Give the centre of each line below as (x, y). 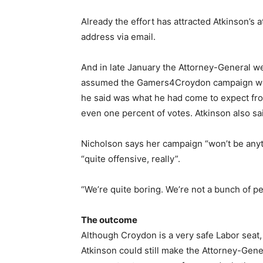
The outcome (109, 220)
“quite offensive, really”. (131, 159)
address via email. (118, 37)
